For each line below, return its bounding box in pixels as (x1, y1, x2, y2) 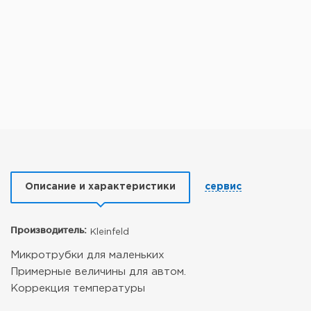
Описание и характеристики (25, 183, 176, 191)
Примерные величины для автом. (10, 267, 186, 276)
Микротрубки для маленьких (10, 251, 165, 260)
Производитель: (10, 225, 87, 235)
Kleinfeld (90, 228, 129, 236)
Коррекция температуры (10, 284, 145, 293)
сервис (205, 183, 242, 191)
